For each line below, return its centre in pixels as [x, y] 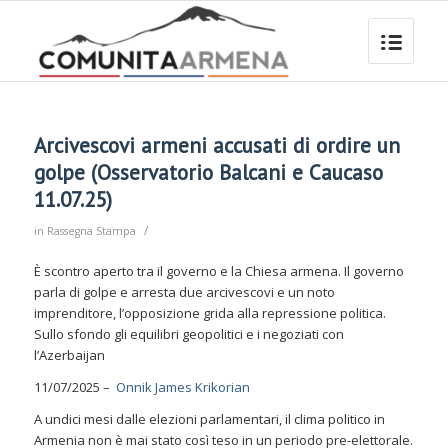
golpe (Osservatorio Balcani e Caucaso [208, 172]
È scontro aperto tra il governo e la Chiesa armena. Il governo [218, 271]
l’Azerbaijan [69, 355]
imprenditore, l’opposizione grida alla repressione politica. [209, 313]
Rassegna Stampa [91, 231]
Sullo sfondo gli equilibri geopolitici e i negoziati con [188, 334]
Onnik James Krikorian [182, 387]
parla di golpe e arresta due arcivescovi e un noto [184, 292]
